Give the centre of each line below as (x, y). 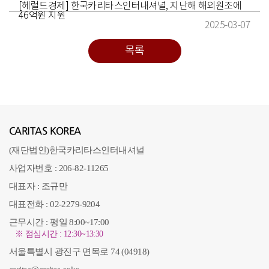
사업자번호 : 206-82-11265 (59, 168)
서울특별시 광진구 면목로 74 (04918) (79, 252)
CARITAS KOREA (45, 131)
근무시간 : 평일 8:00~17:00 (59, 222)
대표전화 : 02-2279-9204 (55, 204)
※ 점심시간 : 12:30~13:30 (59, 234)
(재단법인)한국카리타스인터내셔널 (77, 150)
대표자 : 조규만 (38, 186)
